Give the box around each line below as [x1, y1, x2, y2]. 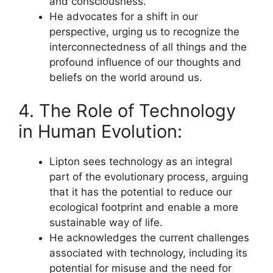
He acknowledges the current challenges [49, 232, 249, 244]
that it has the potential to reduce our [49, 186, 232, 198]
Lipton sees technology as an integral [49, 155, 232, 168]
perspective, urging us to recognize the [49, 25, 239, 38]
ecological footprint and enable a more [49, 201, 238, 213]
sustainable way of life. [49, 216, 163, 229]
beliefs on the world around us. [49, 71, 202, 83]
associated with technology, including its [49, 247, 247, 259]
